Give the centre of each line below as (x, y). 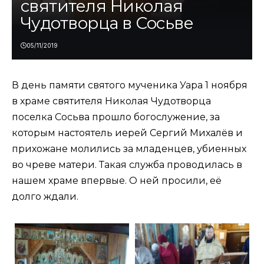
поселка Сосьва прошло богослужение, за (116, 117)
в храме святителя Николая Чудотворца (111, 101)
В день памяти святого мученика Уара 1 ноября (130, 85)
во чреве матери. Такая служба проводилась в (127, 165)
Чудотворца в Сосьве (107, 23)
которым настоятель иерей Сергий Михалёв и (127, 133)
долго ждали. (45, 197)
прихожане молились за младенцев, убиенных (129, 149)
